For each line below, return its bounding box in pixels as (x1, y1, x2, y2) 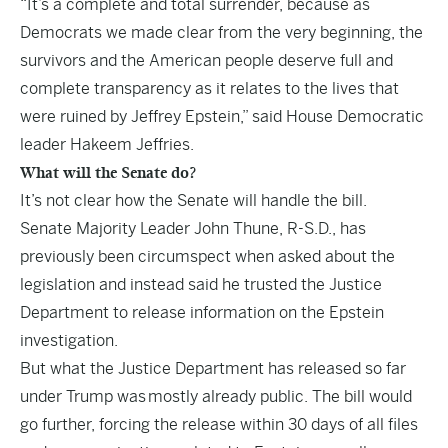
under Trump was (20, 387, 148, 406)
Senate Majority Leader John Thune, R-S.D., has (20, 219, 366, 238)
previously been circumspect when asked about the (20, 247, 395, 266)
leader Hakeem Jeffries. (20, 135, 194, 154)
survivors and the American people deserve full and (20, 51, 393, 70)
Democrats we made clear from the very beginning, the (20, 23, 423, 42)
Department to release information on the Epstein (20, 303, 384, 322)
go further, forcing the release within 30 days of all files (20, 415, 418, 434)
